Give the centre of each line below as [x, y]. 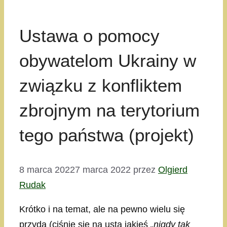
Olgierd [173, 170]
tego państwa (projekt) [107, 135]
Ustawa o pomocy [89, 36]
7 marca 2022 [103, 170]
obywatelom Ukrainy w [108, 61]
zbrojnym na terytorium [109, 110]
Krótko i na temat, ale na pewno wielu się [102, 210]
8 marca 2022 [47, 170]
